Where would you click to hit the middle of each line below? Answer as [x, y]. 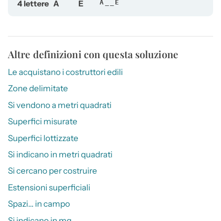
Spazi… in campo [39, 204]
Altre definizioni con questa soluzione [93, 54]
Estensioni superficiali [49, 187]
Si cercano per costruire [53, 171]
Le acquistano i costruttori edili [65, 72]
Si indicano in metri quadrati [60, 155]
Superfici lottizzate [43, 138]
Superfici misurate [43, 122]
